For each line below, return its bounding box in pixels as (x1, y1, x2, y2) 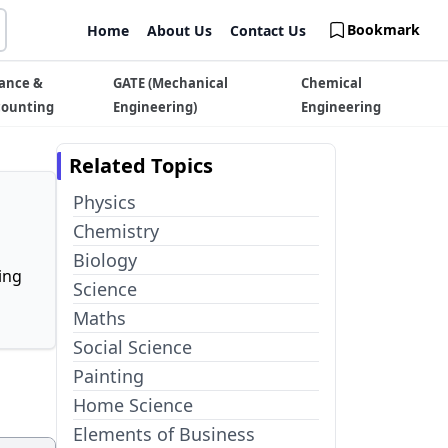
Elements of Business (73, 422, 255, 446)
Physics (73, 190, 136, 214)
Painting (73, 364, 144, 388)
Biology (73, 248, 137, 272)
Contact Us (230, 21, 306, 40)
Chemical (300, 74, 362, 92)
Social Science (73, 335, 192, 359)
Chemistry (73, 219, 159, 243)
